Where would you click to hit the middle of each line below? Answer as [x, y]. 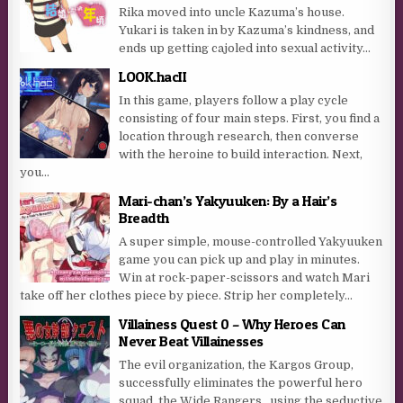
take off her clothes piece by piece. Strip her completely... [187, 296]
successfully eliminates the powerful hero [241, 383]
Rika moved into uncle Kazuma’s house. [232, 13]
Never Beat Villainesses [191, 341]
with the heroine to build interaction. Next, [241, 155]
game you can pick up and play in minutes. [240, 260]
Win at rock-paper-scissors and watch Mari [245, 278]
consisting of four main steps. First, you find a [250, 119]
